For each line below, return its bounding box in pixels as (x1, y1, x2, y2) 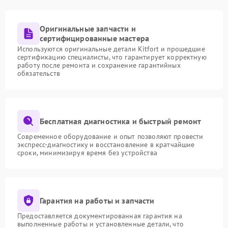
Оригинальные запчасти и (40, 23, 136, 34)
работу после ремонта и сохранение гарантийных (17, 61, 181, 70)
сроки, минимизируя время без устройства (17, 148, 157, 157)
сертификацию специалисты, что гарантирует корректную (17, 52, 207, 62)
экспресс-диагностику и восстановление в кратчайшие (17, 140, 195, 149)
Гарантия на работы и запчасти (40, 195, 155, 206)
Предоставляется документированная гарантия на (17, 211, 182, 220)
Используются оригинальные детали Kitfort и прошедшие (17, 44, 205, 53)
